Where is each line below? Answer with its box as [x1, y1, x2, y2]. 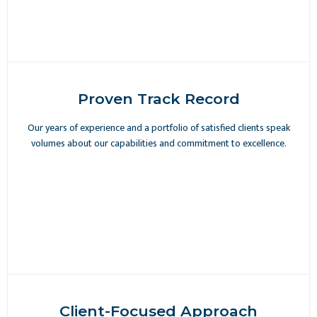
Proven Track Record [77, 89, 240, 108]
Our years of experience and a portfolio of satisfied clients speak [27, 119, 290, 136]
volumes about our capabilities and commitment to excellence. [30, 134, 287, 151]
